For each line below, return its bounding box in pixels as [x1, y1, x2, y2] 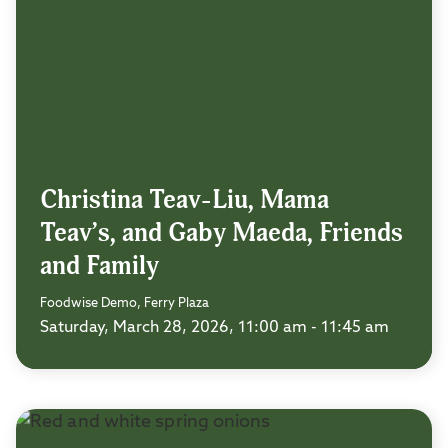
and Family [40, 249, 159, 282]
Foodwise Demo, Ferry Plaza [40, 296, 209, 310]
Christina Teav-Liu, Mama [40, 183, 329, 216]
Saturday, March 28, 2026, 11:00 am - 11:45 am [40, 319, 389, 336]
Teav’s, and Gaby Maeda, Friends [40, 216, 403, 249]
